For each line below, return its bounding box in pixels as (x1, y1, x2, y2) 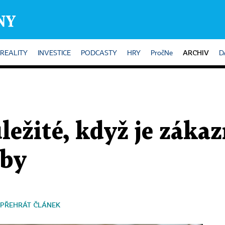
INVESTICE (38, 50, 71, 57)
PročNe (151, 50, 173, 57)
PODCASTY (81, 50, 117, 57)
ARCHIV (183, 48, 209, 57)
